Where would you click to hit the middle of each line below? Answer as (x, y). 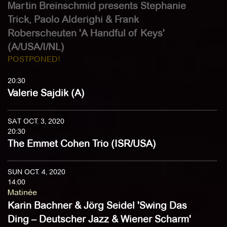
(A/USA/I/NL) (36, 47)
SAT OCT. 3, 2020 (36, 121)
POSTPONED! (34, 59)
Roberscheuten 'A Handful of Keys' (86, 33)
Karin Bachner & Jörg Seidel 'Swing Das (97, 205)
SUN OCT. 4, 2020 (36, 172)
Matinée (22, 192)
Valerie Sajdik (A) (46, 93)
